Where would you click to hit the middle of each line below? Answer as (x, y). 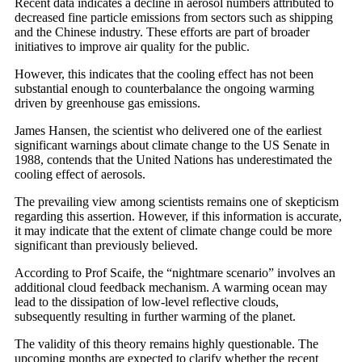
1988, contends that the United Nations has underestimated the (173, 159)
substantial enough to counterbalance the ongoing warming (164, 88)
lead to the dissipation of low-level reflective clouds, (147, 301)
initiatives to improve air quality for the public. (132, 46)
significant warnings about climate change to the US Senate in (172, 145)
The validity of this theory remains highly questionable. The (166, 343)
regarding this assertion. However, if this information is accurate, (178, 216)
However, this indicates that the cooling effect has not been (164, 74)
